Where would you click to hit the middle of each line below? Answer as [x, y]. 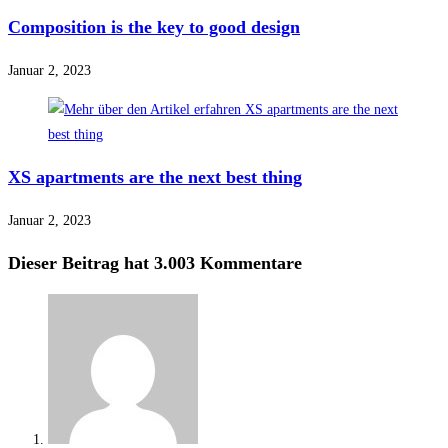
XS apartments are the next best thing [155, 177]
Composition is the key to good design [154, 27]
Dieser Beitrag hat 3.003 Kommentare [155, 263]
